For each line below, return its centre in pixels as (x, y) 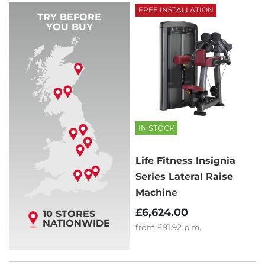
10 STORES (69, 214)
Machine (156, 192)
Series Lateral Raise (184, 176)
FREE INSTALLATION (176, 9)
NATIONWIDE (76, 223)
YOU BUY (69, 27)
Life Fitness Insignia (185, 160)
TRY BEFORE (69, 17)
